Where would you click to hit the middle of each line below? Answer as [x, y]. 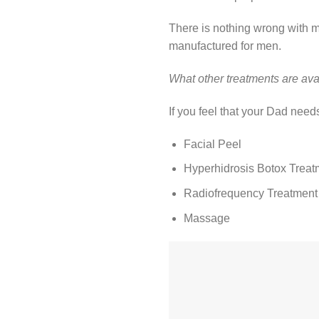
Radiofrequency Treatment [250, 194]
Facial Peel [212, 144]
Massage [206, 218]
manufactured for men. [225, 46]
